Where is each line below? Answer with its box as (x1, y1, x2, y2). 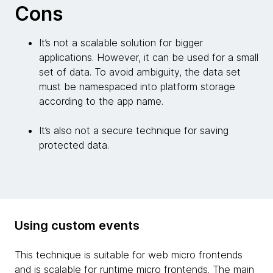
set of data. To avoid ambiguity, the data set (39, 65, 241, 78)
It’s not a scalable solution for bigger (39, 36, 203, 49)
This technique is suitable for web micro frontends (15, 248, 243, 261)
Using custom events (15, 218, 140, 233)
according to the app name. (39, 94, 163, 107)
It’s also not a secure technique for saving (39, 124, 229, 136)
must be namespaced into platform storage (39, 80, 235, 93)
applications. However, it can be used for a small (39, 51, 258, 63)
